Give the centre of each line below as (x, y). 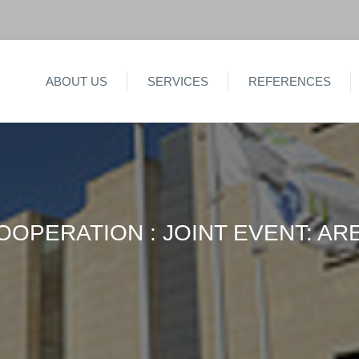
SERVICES (178, 81)
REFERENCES (290, 81)
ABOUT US (77, 81)
